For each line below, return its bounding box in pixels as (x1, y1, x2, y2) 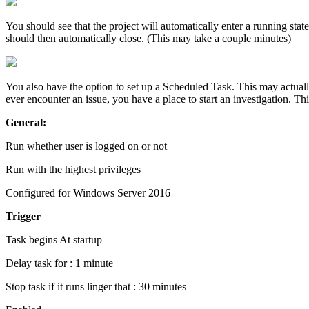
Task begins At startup (6, 234, 102, 246)
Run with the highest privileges (6, 163, 141, 176)
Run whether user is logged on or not (6, 140, 167, 152)
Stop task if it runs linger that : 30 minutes (6, 281, 186, 293)
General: (6, 117, 46, 129)
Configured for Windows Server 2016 (6, 187, 170, 199)
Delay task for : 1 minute (6, 257, 113, 270)
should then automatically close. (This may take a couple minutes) (6, 32, 291, 45)
